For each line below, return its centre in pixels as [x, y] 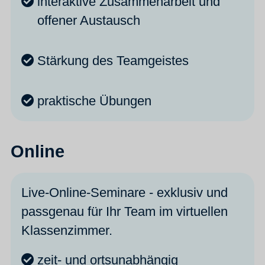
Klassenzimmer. [67, 231]
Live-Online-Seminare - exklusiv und [125, 193]
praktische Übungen [94, 101]
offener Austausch [89, 20]
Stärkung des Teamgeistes [113, 60]
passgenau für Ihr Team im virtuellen [125, 212]
